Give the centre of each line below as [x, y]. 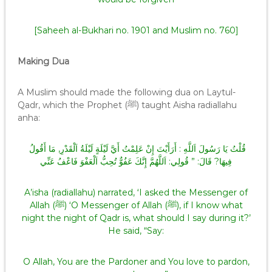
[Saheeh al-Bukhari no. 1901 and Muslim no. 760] [136, 30]
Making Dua [43, 61]
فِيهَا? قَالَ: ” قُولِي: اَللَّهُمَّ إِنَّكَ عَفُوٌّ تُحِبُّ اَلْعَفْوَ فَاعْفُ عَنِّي [136, 161]
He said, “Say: [136, 231]
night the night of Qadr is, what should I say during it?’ [136, 218]
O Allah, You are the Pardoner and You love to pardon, [136, 262]
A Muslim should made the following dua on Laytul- [126, 92]
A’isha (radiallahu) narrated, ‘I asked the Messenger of [136, 192]
